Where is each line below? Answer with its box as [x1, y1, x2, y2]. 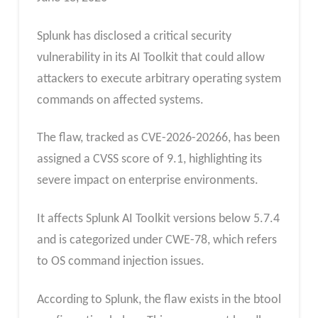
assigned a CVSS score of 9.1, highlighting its [36, 153, 262, 167]
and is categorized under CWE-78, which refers [36, 234, 277, 247]
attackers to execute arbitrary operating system [36, 72, 281, 86]
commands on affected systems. [36, 93, 204, 107]
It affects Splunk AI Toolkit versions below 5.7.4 [36, 212, 280, 226]
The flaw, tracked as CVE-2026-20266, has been [36, 131, 280, 146]
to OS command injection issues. [36, 255, 204, 268]
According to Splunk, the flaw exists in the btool [36, 292, 281, 307]
